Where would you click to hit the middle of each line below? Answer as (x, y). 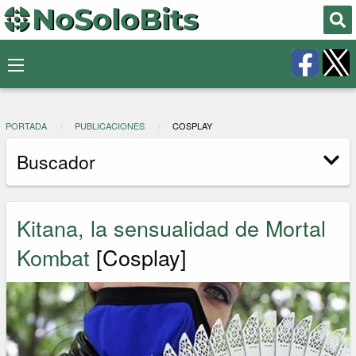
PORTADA (26, 126)
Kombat (54, 257)
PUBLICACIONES (109, 126)
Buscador (56, 161)
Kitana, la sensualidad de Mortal (172, 227)
